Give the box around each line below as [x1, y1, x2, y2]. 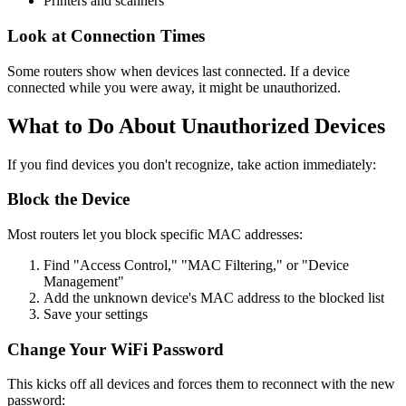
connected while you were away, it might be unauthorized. [7, 79, 341, 95]
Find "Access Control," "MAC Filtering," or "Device [43, 257, 349, 274]
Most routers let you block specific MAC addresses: [7, 227, 303, 243]
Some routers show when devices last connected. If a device [7, 63, 350, 79]
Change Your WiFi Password [7, 339, 224, 359]
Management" [43, 274, 124, 290]
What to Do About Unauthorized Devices [7, 113, 385, 138]
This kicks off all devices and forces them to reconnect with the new [7, 376, 395, 392]
